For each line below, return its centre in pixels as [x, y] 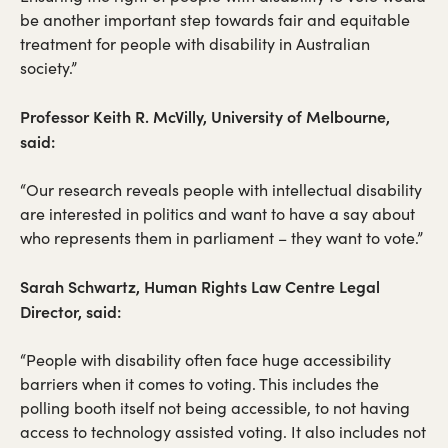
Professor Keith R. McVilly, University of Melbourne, [205, 115]
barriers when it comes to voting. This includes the [199, 383]
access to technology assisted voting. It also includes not [223, 431]
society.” [48, 67]
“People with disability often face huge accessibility [205, 359]
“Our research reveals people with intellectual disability [221, 189]
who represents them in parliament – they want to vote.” [221, 237]
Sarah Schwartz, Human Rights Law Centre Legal [200, 285]
